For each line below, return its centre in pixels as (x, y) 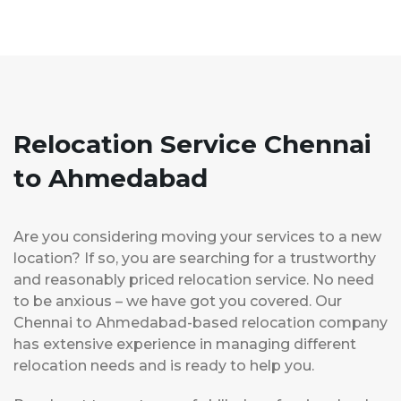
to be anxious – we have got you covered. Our (178, 302)
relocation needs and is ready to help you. (164, 366)
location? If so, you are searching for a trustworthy (195, 259)
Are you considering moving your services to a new (197, 237)
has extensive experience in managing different (185, 345)
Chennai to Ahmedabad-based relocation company (200, 323)
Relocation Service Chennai (192, 145)
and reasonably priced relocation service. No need (194, 280)
